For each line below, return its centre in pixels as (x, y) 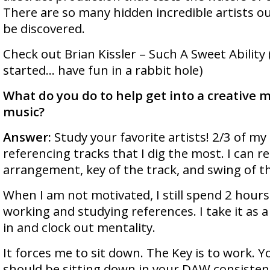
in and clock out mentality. (79, 227)
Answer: (27, 137)
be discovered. (44, 28)
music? (24, 111)
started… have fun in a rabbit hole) (103, 70)
